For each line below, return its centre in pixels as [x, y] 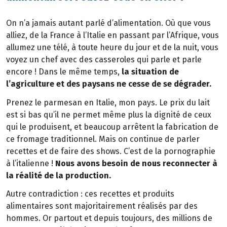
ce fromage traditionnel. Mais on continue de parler [103, 139]
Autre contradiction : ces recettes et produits [90, 194]
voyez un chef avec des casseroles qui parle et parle [104, 59]
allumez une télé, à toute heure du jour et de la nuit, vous [112, 47]
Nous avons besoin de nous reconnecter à [136, 163]
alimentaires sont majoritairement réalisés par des [102, 206]
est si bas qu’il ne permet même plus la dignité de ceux [109, 115]
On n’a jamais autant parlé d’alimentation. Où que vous [108, 23]
